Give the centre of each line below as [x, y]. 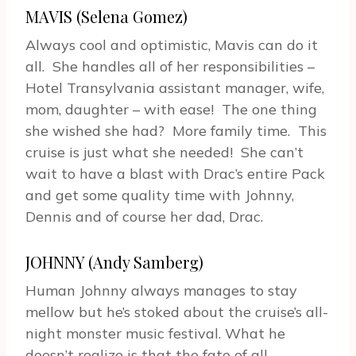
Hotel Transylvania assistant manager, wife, [175, 88]
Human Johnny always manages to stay [161, 291]
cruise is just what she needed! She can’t [164, 153]
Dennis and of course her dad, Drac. [144, 217]
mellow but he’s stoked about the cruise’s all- [177, 312]
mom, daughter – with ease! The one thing [171, 110]
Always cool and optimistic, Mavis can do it [172, 45]
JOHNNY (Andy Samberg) [114, 262]
